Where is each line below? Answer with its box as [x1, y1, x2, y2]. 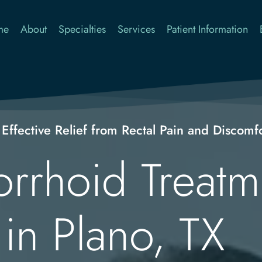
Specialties [58, 21, 106, 37]
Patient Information [167, 21, 249, 37]
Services [118, 21, 156, 37]
